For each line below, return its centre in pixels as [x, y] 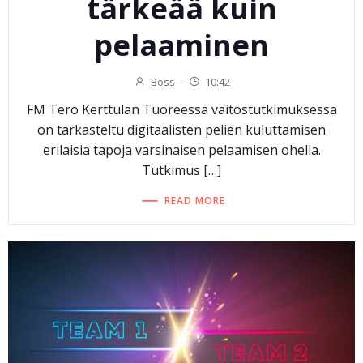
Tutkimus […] [181, 171]
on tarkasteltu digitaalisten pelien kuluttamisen [181, 130]
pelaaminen [181, 45]
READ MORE [195, 200]
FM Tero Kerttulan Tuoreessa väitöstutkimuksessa [181, 110]
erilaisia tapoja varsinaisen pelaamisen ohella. [181, 150]
